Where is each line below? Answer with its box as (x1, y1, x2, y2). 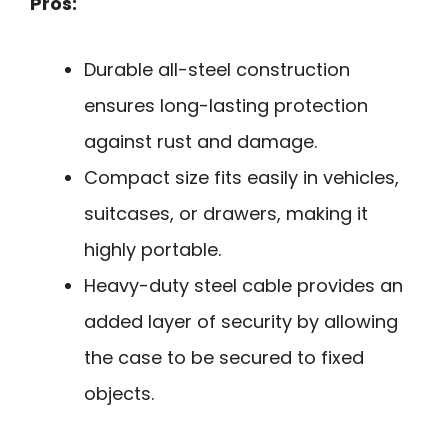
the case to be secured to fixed (84, 345, 364, 371)
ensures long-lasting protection (84, 93, 368, 119)
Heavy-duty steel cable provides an (84, 273, 403, 299)
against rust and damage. (84, 129, 317, 155)
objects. (84, 381, 154, 407)
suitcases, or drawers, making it (84, 201, 368, 227)
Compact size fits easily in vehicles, (84, 165, 399, 191)
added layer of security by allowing (84, 309, 398, 335)
